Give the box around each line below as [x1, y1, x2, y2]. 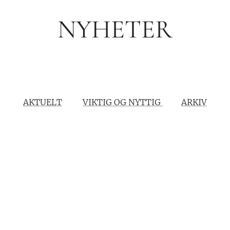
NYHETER [57, 14, 172, 45]
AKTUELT [23, 97, 62, 107]
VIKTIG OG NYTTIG [83, 97, 163, 107]
